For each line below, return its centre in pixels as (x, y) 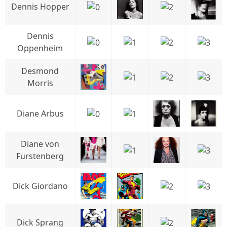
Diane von (40, 144)
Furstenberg (40, 156)
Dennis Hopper (40, 7)
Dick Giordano (40, 186)
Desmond (40, 71)
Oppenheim (40, 48)
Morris (40, 83)
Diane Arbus (40, 113)
